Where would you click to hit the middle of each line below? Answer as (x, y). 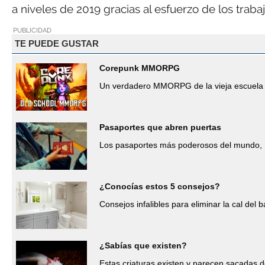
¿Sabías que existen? (143, 245)
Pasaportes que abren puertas (160, 127)
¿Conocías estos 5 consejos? (160, 186)
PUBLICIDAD (32, 30)
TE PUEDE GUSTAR (56, 44)
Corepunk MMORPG (140, 68)
